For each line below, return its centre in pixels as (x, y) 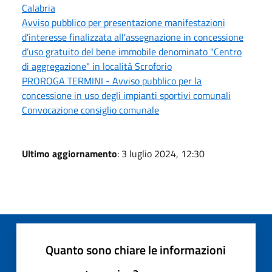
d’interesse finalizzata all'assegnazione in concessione (133, 37)
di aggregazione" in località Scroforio (97, 66)
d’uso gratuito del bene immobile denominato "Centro (132, 52)
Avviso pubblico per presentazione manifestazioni (124, 23)
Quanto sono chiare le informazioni (136, 250)
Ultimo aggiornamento (70, 154)
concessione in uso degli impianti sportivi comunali (126, 96)
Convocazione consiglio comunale (90, 110)
